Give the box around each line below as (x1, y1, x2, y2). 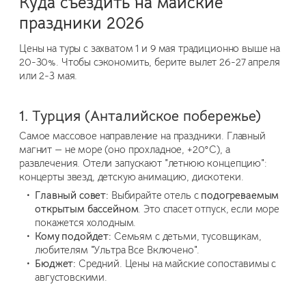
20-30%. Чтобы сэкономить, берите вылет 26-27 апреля (19, 55, 280, 68)
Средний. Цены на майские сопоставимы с (76, 258, 277, 270)
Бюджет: (35, 258, 76, 270)
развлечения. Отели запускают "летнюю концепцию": (19, 156, 267, 169)
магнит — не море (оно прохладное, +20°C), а (19, 143, 230, 156)
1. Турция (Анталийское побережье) (19, 107, 261, 125)
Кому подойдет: (35, 230, 112, 243)
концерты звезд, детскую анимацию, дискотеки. (19, 170, 244, 183)
